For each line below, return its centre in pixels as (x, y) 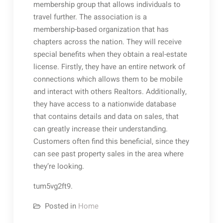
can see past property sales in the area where (108, 154)
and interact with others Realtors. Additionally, (110, 92)
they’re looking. (58, 166)
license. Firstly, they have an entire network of (109, 67)
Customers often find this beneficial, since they (111, 141)
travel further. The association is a (90, 17)
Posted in (61, 206)
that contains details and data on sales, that (106, 116)
